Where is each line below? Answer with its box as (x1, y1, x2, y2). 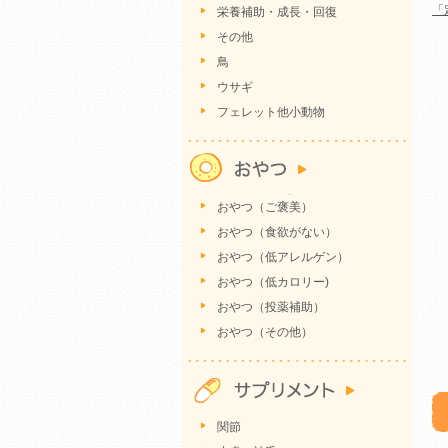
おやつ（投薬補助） (217, 300, 325, 314)
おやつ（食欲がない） (217, 225, 337, 239)
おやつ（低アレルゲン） (217, 250, 349, 264)
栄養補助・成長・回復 (217, 5, 337, 19)
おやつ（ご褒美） (217, 200, 313, 214)
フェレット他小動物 (217, 105, 325, 119)
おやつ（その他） (217, 325, 313, 339)
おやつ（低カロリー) (217, 275, 329, 289)
